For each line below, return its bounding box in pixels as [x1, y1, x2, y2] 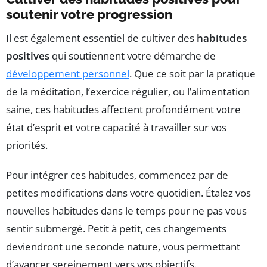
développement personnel [6, 67, 129, 81]
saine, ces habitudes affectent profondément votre [6, 103, 241, 117]
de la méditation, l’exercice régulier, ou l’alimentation [6, 85, 250, 99]
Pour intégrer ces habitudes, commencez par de [6, 168, 228, 182]
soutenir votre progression [6, 7, 172, 23]
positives [6, 49, 49, 63]
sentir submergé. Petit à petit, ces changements [6, 222, 226, 236]
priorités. [6, 138, 48, 153]
